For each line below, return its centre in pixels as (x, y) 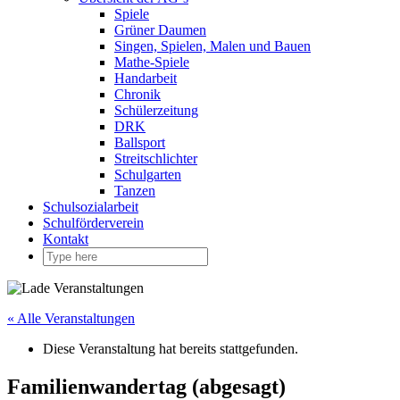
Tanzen (135, 191)
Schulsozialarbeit (91, 207)
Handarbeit (146, 78)
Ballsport (140, 142)
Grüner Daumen (160, 30)
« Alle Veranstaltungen (71, 318)
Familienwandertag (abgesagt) (146, 386)
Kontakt (66, 239)
